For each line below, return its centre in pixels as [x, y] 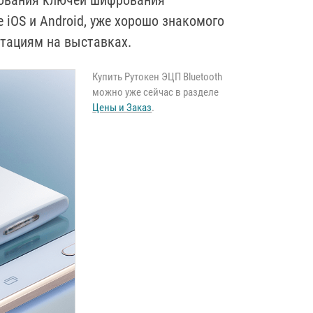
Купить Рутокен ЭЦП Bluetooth [158, 77]
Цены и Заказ [122, 108]
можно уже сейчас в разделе [156, 92]
